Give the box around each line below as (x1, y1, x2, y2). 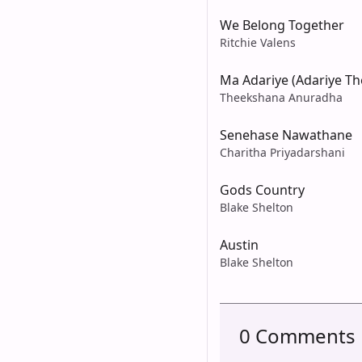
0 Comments (239, 322, 356, 349)
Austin (220, 235, 259, 254)
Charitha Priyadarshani (220, 144, 345, 160)
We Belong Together (220, 15, 344, 34)
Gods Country (220, 180, 305, 199)
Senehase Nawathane (220, 125, 352, 144)
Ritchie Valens (220, 34, 296, 50)
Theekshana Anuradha (220, 89, 343, 105)
